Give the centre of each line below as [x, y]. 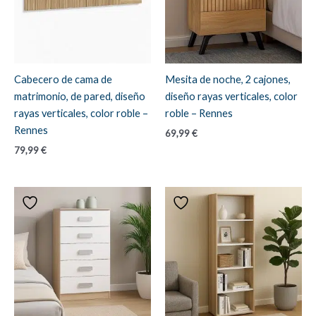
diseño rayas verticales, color [231, 97]
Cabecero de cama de [63, 80]
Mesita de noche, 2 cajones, [228, 80]
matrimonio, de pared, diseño [80, 97]
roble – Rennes [199, 114]
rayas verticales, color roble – [81, 114]
